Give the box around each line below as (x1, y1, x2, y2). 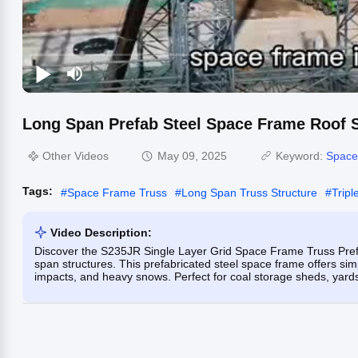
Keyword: (276, 149, 326, 163)
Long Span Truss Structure (181, 185, 317, 199)
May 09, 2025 (157, 149, 227, 163)
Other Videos (42, 149, 109, 163)
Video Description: (50, 225, 152, 239)
